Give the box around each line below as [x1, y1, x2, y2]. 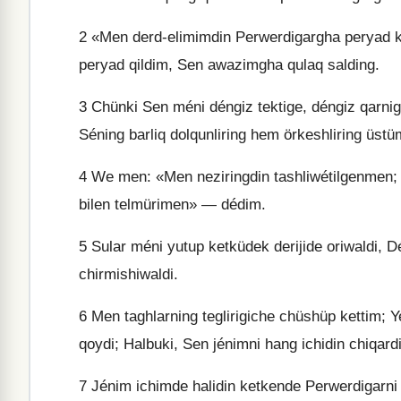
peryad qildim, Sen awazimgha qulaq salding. [79, 56, 380, 73]
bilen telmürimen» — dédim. [79, 196, 266, 213]
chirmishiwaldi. [79, 266, 178, 283]
